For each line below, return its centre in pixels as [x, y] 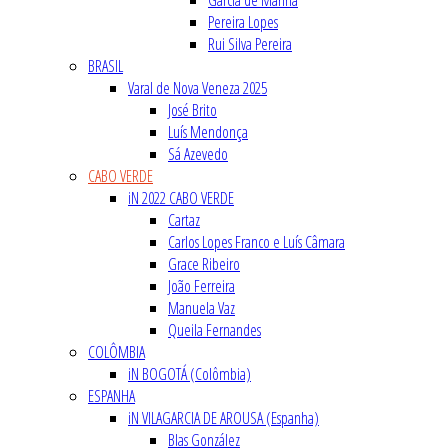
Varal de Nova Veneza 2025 [197, 88]
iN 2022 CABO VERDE [181, 198]
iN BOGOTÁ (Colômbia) [189, 374]
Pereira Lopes [243, 22]
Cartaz [184, 220]
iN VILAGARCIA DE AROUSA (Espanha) [223, 418]
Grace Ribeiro [204, 264]
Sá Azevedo [198, 154]
